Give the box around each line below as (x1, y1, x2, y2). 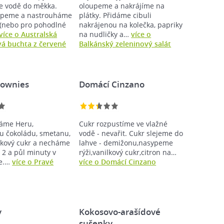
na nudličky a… (79, 29, 131, 39)
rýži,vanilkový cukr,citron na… (79, 147, 177, 157)
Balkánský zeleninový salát (79, 39, 171, 48)
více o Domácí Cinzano (79, 157, 156, 166)
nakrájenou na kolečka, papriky (79, 20, 183, 29)
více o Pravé (12, 157, 54, 166)
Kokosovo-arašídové (79, 206, 161, 217)
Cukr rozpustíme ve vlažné (79, 119, 168, 128)
